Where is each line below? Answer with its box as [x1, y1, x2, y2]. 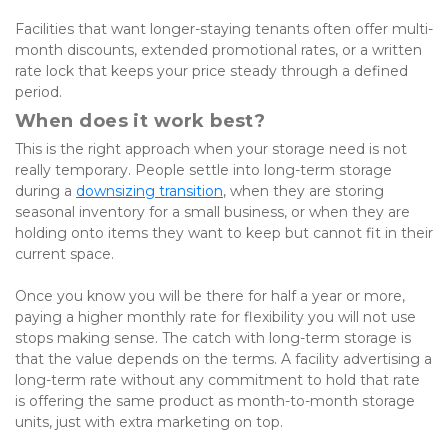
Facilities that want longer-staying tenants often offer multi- [15, 20, 433, 39]
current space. [15, 245, 118, 264]
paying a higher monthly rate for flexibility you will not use [15, 308, 416, 327]
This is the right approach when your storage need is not [15, 140, 407, 159]
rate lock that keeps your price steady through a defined [15, 62, 408, 81]
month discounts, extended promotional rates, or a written [15, 41, 422, 60]
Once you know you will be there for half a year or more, [15, 287, 405, 306]
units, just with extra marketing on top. [15, 413, 287, 432]
